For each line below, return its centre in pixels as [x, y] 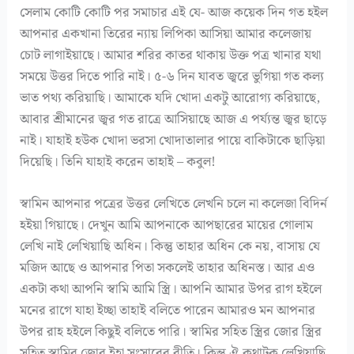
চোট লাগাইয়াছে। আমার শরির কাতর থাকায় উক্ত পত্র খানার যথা [171, 56]
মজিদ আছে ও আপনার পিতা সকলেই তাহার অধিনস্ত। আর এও [168, 268]
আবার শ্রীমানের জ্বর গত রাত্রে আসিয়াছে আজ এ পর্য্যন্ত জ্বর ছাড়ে [173, 120]
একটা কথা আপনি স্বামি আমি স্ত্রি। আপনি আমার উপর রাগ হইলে [171, 290]
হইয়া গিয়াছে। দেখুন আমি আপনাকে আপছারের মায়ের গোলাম [167, 226]
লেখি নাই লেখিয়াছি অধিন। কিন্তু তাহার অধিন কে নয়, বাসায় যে [170, 247]
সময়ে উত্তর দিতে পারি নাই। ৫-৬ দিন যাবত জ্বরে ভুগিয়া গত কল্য [172, 77]
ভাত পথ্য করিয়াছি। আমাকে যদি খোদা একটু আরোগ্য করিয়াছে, [170, 98]
